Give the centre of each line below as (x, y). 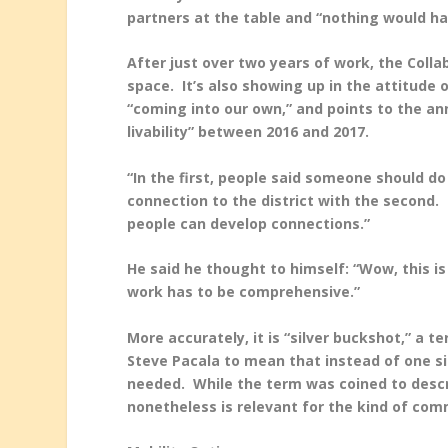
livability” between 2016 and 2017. (248, 132)
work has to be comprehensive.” (244, 292)
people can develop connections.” (249, 223)
